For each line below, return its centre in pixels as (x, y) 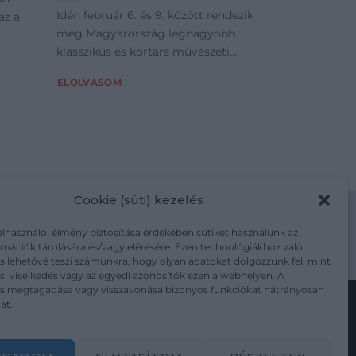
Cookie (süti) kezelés (139, 199)
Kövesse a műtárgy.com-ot (178, 317)
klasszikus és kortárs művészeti (143, 51)
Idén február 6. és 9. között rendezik (155, 15)
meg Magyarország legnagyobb (146, 33)
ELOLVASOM (90, 82)
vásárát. (77, 70)
